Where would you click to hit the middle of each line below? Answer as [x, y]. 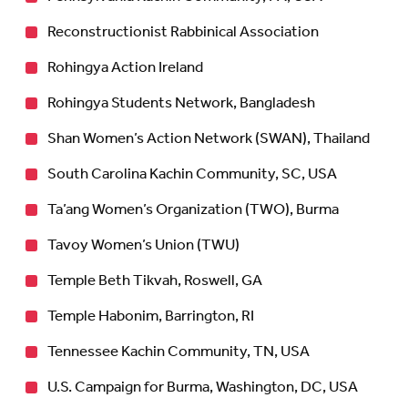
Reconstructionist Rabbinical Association [183, 32]
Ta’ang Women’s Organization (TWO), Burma [194, 209]
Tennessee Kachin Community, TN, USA [178, 352]
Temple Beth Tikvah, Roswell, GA [155, 280]
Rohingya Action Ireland [125, 67]
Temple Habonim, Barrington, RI [151, 316]
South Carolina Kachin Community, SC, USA [192, 174]
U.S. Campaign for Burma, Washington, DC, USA [203, 387]
